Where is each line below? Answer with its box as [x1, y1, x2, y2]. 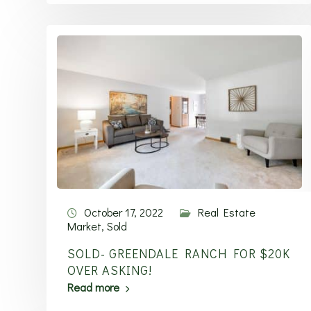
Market [67, 219, 101, 233]
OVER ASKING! [67, 262, 152, 278]
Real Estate [198, 205, 255, 219]
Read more [67, 280, 119, 294]
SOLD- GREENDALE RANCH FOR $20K [67, 245, 290, 262]
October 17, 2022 [84, 205, 163, 219]
